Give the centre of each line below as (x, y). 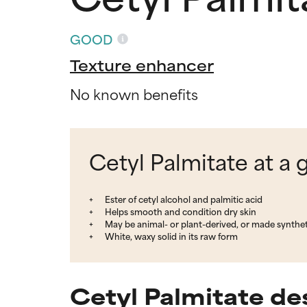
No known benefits (134, 93)
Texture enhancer (142, 64)
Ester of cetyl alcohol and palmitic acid (183, 198)
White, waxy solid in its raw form (170, 235)
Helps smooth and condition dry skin (180, 211)
